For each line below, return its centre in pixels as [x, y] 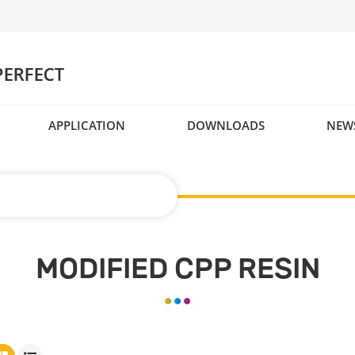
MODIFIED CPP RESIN [177, 269]
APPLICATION [87, 125]
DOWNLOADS [226, 125]
